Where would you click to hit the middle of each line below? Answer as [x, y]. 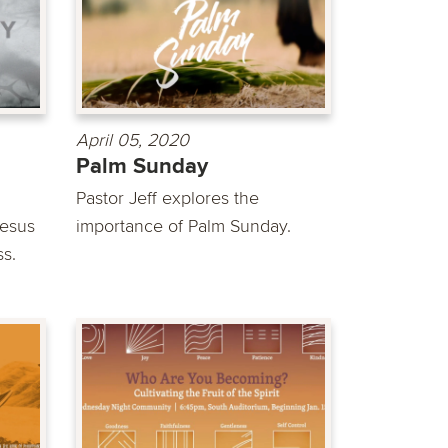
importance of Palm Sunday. [183, 226]
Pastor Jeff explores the [167, 198]
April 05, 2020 [132, 140]
